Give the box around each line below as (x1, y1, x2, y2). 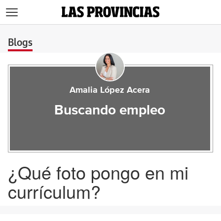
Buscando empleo (54, 104, 166, 117)
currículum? (8, 179, 101, 204)
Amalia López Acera (70, 86, 150, 95)
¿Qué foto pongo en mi (8, 159, 188, 184)
